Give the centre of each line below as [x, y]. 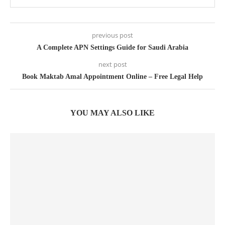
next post [113, 65]
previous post [113, 35]
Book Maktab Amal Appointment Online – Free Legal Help [113, 77]
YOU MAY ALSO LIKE [113, 113]
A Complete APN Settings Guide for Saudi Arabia [113, 48]
